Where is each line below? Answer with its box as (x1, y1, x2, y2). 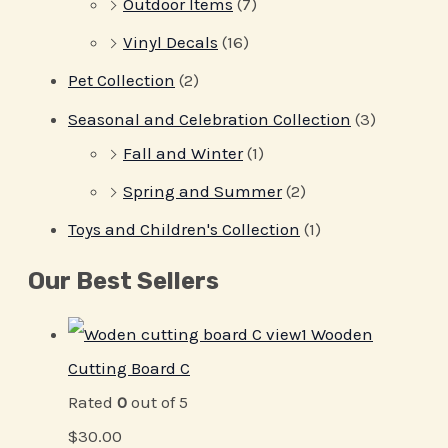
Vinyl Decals (123, 32, 218, 53)
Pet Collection (68, 70, 175, 91)
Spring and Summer (123, 180, 282, 201)
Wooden (311, 323, 373, 344)
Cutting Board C (68, 357, 190, 378)
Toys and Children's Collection (68, 219, 300, 240)
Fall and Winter (123, 142, 243, 163)
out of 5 (127, 391, 188, 412)
